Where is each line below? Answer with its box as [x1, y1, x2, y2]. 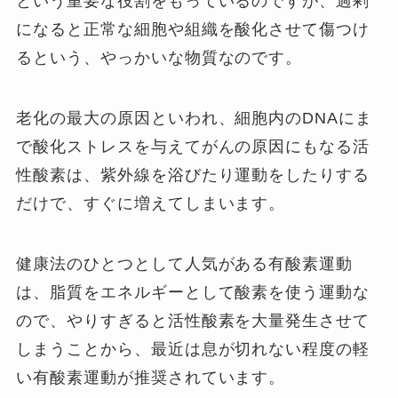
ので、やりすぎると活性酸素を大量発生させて [16, 311, 370, 330]
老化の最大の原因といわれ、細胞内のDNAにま [16, 109, 373, 128]
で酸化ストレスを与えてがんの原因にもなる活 [16, 138, 370, 156]
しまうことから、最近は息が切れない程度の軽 [16, 339, 370, 358]
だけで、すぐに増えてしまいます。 [16, 195, 286, 213]
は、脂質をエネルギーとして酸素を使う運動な [16, 283, 370, 301]
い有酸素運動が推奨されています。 [16, 368, 286, 386]
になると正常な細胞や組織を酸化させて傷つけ [16, 20, 370, 39]
